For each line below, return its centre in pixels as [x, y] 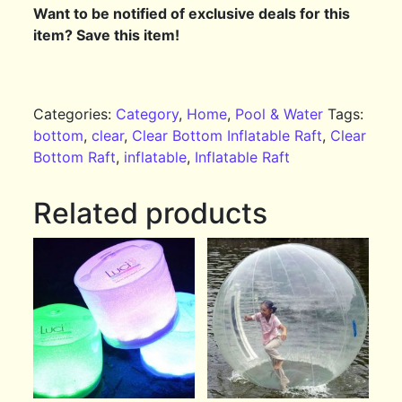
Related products [151, 213]
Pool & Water [280, 114]
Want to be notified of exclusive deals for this [192, 13]
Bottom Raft [75, 157]
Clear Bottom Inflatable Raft [227, 135]
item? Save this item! [107, 35]
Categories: [75, 114]
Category [148, 114]
